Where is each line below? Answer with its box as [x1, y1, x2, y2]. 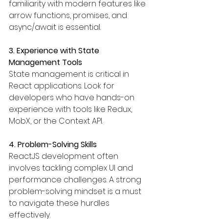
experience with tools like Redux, [9, 103, 134, 115]
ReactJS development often [9, 150, 120, 162]
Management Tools [9, 56, 82, 68]
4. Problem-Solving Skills [9, 138, 97, 150]
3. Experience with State [9, 44, 101, 56]
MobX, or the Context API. [9, 115, 103, 127]
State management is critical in [9, 68, 131, 80]
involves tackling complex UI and [9, 162, 135, 174]
